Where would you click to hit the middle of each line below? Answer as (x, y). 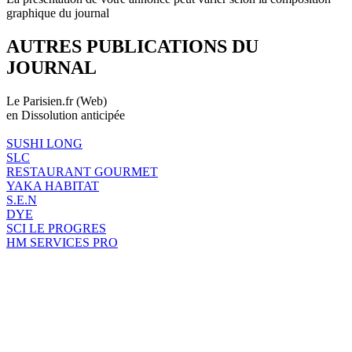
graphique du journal (58, 13)
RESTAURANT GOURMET (82, 171)
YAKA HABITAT (53, 185)
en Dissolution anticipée (66, 115)
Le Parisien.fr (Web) (57, 101)
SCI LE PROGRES (56, 228)
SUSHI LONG (44, 143)
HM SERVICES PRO (62, 242)
